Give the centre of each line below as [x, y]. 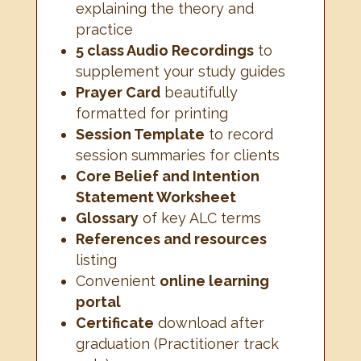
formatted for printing [151, 114]
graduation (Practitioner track [177, 344]
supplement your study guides [180, 72]
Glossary [107, 218]
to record [239, 135]
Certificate [114, 323]
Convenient [117, 281]
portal [98, 302]
